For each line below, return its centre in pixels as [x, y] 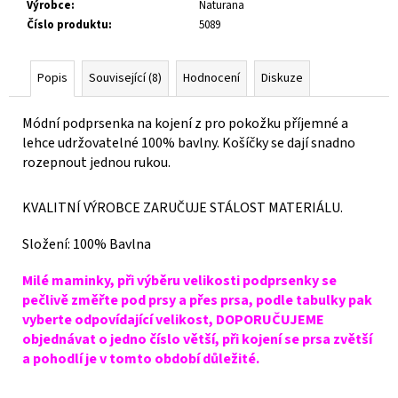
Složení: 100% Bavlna [87, 245]
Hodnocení [211, 79]
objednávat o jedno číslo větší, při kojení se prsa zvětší [197, 340]
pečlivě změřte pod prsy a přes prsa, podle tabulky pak [197, 301]
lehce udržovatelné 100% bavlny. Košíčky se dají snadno [189, 143]
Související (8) [125, 79]
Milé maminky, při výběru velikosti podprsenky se [179, 281]
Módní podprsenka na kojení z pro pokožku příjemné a [185, 124]
